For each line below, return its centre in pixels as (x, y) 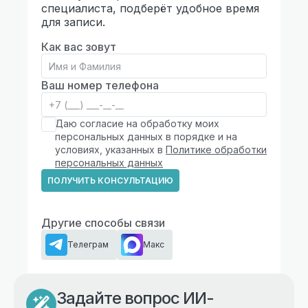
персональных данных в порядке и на (146, 136)
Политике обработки (216, 149)
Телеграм (88, 244)
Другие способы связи (103, 222)
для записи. (73, 22)
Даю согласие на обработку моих (137, 123)
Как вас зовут (79, 46)
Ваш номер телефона (100, 85)
